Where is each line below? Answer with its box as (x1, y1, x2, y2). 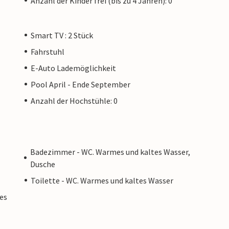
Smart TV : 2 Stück (31, 30, 93, 40)
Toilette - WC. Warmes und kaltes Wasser (31, 175, 173, 186)
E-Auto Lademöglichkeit (31, 62, 116, 73)
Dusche (30, 158, 56, 169)
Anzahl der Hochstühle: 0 (31, 95, 118, 106)
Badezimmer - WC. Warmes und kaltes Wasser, (30, 146, 191, 157)
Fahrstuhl (31, 46, 64, 57)
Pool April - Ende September (31, 79, 130, 89)
